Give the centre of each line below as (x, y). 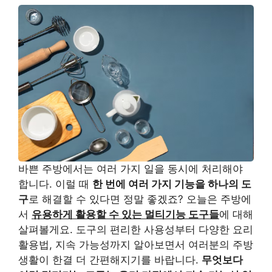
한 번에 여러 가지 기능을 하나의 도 (172, 184)
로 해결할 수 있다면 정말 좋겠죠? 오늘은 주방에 (140, 199)
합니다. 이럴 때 (55, 184)
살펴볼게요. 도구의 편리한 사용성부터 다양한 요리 (136, 230)
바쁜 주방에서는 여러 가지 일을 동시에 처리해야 (131, 169)
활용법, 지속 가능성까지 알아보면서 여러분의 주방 (136, 245)
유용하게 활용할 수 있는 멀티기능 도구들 (125, 215)
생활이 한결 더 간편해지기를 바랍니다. (110, 260)
